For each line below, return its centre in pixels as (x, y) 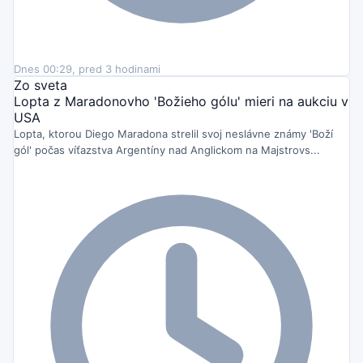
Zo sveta (41, 85)
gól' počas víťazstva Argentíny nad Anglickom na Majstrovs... (167, 149)
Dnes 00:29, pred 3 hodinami (87, 68)
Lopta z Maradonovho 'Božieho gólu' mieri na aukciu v (181, 101)
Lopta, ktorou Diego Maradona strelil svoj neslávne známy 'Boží (173, 133)
